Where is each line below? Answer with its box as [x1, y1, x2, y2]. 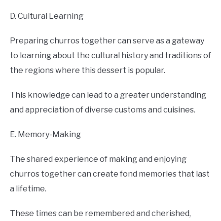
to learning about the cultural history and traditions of [10, 51, 211, 61]
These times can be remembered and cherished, [10, 209, 191, 219]
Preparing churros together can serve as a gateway [10, 36, 204, 46]
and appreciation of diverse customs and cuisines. [10, 105, 195, 115]
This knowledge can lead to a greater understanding [10, 90, 206, 100]
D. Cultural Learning [10, 11, 83, 21]
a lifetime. [10, 184, 46, 194]
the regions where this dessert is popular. [10, 66, 165, 75]
